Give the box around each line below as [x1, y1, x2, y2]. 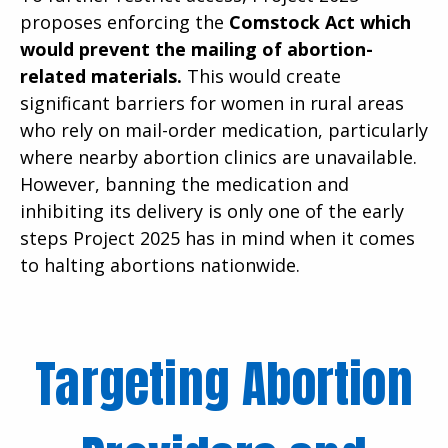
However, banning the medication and [20, 171, 349, 196]
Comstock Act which [224, 9, 411, 34]
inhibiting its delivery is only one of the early [20, 198, 404, 223]
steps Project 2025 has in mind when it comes [20, 225, 415, 250]
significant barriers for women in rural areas [20, 90, 404, 115]
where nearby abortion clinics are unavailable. [20, 144, 417, 169]
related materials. [20, 63, 182, 88]
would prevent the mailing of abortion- [20, 36, 373, 61]
